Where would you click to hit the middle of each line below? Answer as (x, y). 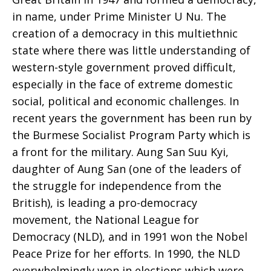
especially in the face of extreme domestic (122, 84)
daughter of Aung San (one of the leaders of (127, 169)
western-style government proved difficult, (124, 67)
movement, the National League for (106, 220)
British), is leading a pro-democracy (105, 203)
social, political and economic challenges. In (126, 101)
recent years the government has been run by (132, 118)
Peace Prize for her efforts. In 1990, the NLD (126, 253)
